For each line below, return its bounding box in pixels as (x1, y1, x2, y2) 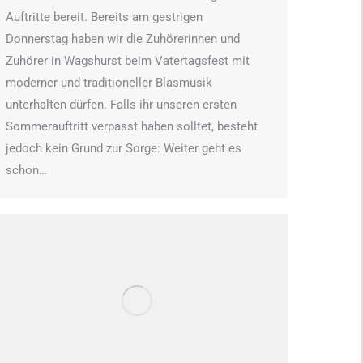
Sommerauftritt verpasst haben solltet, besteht (6, 119, 258, 134)
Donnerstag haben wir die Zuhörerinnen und (6, 32, 240, 46)
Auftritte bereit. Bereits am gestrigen (6, 10, 203, 24)
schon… (6, 163, 47, 177)
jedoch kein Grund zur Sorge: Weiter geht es (6, 141, 241, 156)
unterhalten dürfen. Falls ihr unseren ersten (6, 97, 237, 112)
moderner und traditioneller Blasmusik (6, 75, 212, 90)
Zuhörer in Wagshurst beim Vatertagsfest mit (6, 53, 250, 68)
